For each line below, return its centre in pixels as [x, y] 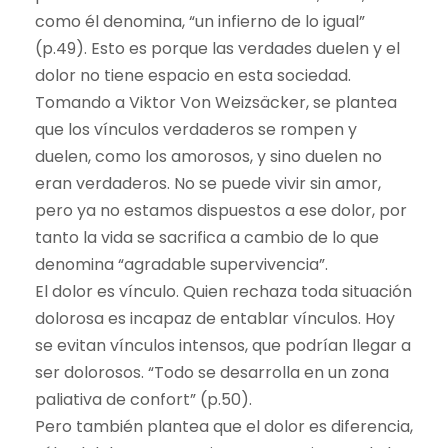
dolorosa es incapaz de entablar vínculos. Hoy [215, 319]
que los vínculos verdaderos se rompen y [196, 130]
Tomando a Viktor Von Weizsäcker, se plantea [216, 103]
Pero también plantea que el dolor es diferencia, [224, 427]
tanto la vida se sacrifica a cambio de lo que [207, 238]
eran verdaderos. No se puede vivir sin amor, [208, 184]
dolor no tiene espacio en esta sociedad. [193, 76]
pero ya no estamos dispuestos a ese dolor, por [221, 211]
